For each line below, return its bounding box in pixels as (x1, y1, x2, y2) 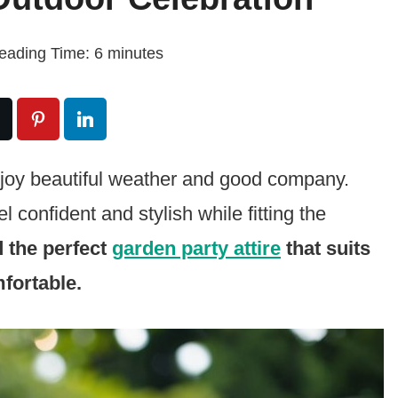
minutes (107, 44, 164, 62)
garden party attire (112, 236, 281, 259)
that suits (281, 236, 370, 259)
